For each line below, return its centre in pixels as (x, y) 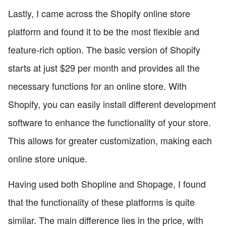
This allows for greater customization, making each (110, 140)
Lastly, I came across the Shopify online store (99, 13)
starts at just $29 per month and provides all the (104, 67)
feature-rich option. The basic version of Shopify (104, 49)
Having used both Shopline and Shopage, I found (107, 183)
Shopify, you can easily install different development (112, 104)
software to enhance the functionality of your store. (109, 122)
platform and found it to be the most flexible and (104, 31)
